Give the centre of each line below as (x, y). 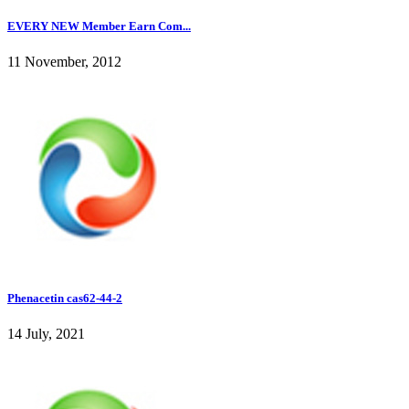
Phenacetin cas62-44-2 (65, 298)
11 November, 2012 (64, 62)
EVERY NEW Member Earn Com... (99, 26)
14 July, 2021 (46, 333)
